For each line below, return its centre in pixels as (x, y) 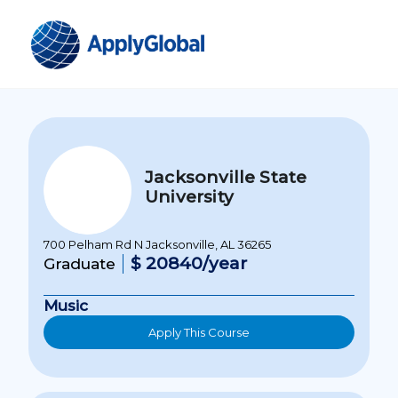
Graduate (80, 264)
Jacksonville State (226, 177)
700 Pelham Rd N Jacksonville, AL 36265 (157, 244)
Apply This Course (199, 332)
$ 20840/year (189, 263)
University (189, 196)
